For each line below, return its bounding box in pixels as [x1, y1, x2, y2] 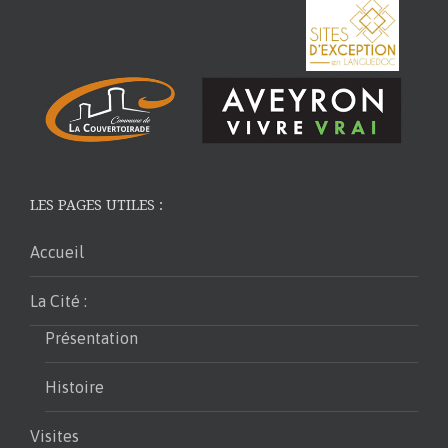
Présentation [45, 329, 138, 348]
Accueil [30, 243, 84, 262]
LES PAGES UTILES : [30, 197, 163, 214]
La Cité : [30, 292, 87, 311]
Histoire [45, 378, 104, 397]
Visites [30, 427, 79, 446]
